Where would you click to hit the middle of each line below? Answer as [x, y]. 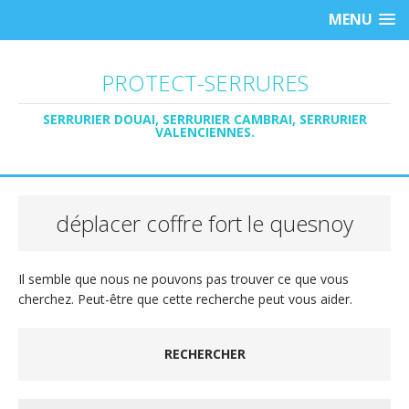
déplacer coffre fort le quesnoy [204, 223]
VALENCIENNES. [204, 132]
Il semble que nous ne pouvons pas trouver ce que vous [184, 279]
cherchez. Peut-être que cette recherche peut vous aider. [185, 299]
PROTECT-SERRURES [204, 83]
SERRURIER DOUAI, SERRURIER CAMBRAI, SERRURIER [204, 119]
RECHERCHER [204, 354]
